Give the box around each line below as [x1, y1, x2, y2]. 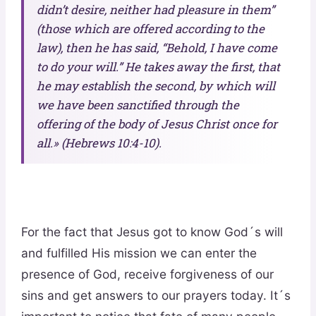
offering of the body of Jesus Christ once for [36, 116, 277, 133]
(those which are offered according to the [36, 20, 265, 37]
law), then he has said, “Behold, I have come [36, 39, 277, 56]
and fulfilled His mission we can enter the [20, 245, 257, 261]
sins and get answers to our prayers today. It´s [20, 288, 291, 303]
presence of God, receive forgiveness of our [20, 267, 274, 282]
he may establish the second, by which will [36, 78, 275, 95]
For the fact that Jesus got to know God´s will [20, 224, 283, 240]
